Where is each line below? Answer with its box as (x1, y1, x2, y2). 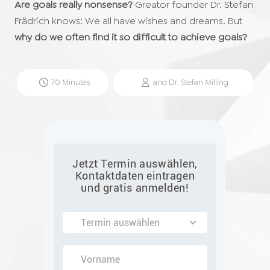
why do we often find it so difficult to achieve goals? (14, 31, 247, 43)
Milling (205, 77, 228, 87)
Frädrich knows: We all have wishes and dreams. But (14, 14, 242, 27)
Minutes (60, 77, 90, 87)
